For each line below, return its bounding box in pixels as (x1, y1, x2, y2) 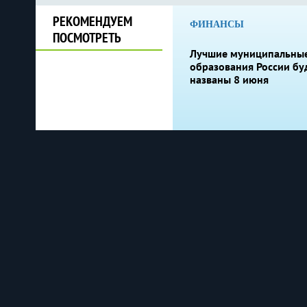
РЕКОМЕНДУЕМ (53, 12, 132, 30)
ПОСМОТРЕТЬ (53, 29, 121, 47)
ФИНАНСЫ (190, 19, 244, 29)
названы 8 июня (190, 73, 269, 86)
